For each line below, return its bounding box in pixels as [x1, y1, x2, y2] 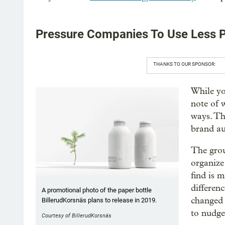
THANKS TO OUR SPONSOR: [153, 61, 215, 67]
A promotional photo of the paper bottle [42, 186, 152, 194]
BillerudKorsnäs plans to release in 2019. [42, 196, 157, 204]
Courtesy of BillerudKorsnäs [42, 212, 111, 219]
